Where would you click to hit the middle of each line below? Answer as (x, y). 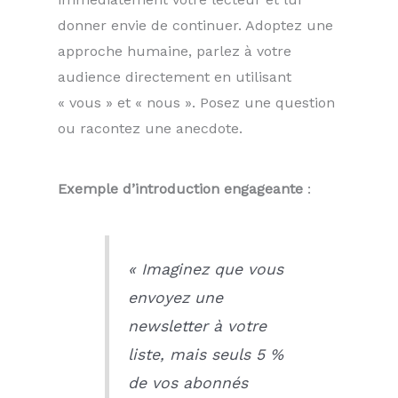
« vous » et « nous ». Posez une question (196, 103)
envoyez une (175, 297)
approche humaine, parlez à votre (175, 52)
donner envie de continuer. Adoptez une (195, 26)
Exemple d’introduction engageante (180, 188)
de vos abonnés (187, 382)
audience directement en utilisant (175, 77)
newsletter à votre (197, 326)
